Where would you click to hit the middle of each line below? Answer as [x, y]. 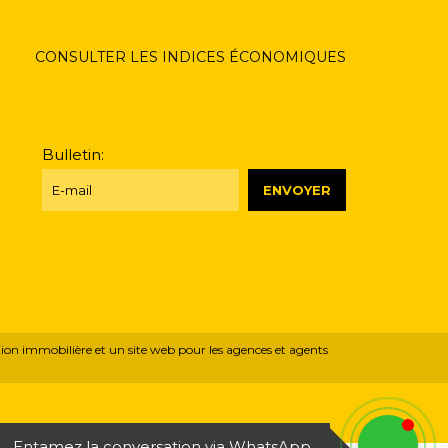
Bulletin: [73, 154]
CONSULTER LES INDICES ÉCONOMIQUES [190, 57]
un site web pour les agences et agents [218, 349]
